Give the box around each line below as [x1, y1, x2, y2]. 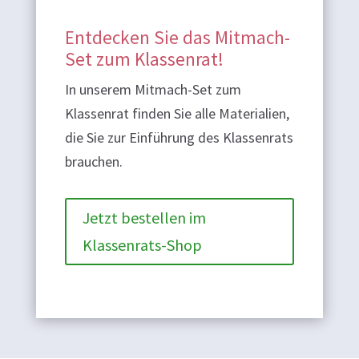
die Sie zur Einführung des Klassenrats [64, 127, 293, 147]
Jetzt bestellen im [82, 207, 206, 228]
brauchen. [64, 151, 123, 171]
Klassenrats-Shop [82, 234, 202, 255]
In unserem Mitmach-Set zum [64, 79, 241, 99]
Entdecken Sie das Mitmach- [64, 25, 290, 49]
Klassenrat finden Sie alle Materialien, [64, 103, 289, 123]
